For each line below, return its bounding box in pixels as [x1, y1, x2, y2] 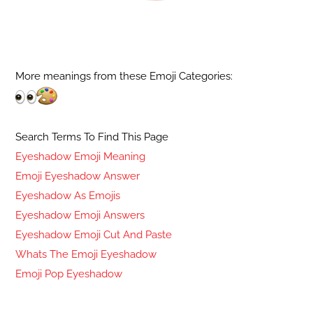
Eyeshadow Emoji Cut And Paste [15, 228, 173, 241]
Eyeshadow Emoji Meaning [15, 150, 146, 163]
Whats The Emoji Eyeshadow [15, 247, 157, 261]
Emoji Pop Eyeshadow [15, 267, 123, 280]
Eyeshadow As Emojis [15, 189, 121, 202]
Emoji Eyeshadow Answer [15, 169, 140, 182]
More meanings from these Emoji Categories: [15, 69, 233, 82]
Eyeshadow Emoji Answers [15, 208, 145, 221]
